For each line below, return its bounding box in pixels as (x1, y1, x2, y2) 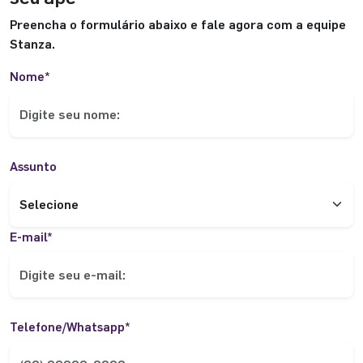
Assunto (10, 157, 57, 174)
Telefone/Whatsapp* (10, 318, 130, 335)
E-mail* (10, 228, 53, 245)
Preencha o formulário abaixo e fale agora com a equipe (10, 15, 346, 33)
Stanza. (10, 34, 55, 53)
